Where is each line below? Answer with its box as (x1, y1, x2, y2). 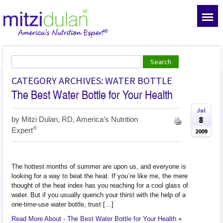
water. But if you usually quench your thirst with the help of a (11, 191, 186, 199)
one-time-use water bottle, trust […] (11, 200, 114, 208)
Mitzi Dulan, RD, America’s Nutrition (21, 115, 138, 123)
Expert (11, 126, 33, 134)
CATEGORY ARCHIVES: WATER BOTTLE (11, 74, 173, 87)
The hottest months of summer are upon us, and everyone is (11, 162, 187, 170)
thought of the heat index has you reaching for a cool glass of (11, 181, 189, 189)
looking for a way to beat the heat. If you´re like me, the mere (11, 172, 188, 180)
